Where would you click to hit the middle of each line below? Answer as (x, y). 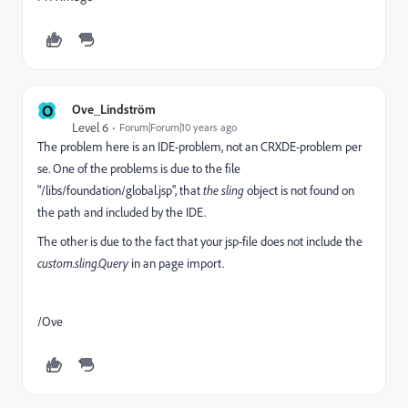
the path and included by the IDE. (122, 212)
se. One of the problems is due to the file (139, 168)
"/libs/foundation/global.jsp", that (119, 190)
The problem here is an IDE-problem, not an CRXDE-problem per (199, 147)
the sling (222, 190)
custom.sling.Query (83, 263)
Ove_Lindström (114, 109)
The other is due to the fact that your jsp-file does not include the (200, 241)
